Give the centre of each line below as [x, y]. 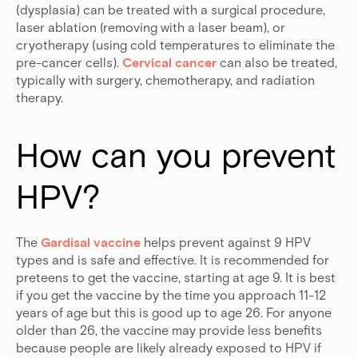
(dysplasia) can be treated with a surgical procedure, [171, 10]
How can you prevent [176, 154]
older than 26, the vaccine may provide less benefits [169, 330]
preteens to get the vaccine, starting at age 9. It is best [176, 277]
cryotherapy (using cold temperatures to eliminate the [175, 45]
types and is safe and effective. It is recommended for [173, 260]
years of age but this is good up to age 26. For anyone [174, 312]
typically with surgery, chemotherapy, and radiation [165, 80]
